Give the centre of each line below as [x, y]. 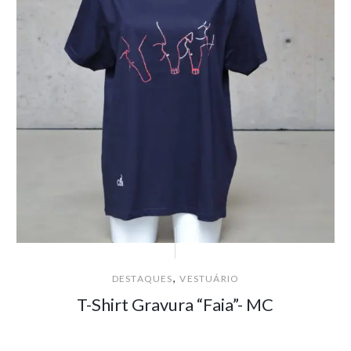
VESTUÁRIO [210, 279]
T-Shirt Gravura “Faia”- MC [175, 305]
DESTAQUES [142, 279]
